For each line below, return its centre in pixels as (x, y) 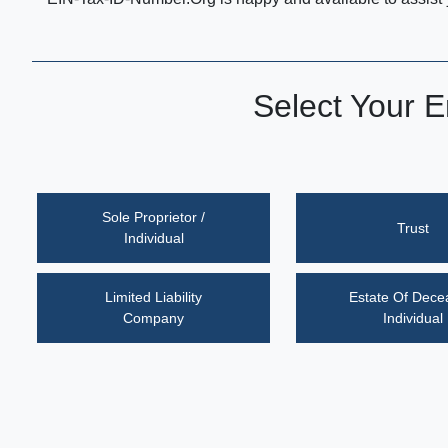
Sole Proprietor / (154, 217)
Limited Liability (154, 297)
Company (154, 318)
